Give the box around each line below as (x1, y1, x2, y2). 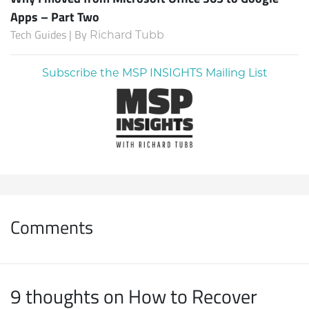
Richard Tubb (90, 30, 164, 41)
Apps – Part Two (10, 7, 99, 26)
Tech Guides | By (10, 26, 90, 42)
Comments (10, 215, 93, 239)
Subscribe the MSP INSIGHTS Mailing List (41, 68, 268, 79)
